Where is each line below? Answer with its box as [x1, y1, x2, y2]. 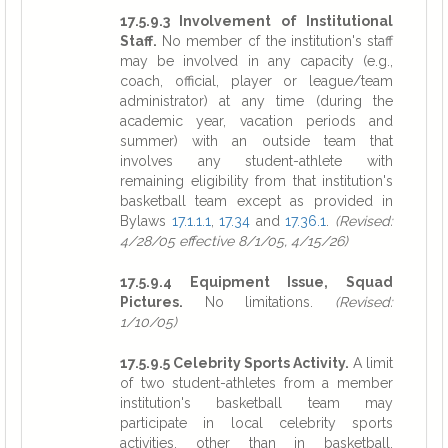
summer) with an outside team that [120, 133, 393, 149]
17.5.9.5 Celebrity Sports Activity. [120, 355, 349, 371]
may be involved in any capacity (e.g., [120, 53, 393, 69]
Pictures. [120, 294, 183, 310]
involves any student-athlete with [120, 153, 393, 169]
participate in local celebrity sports [120, 415, 393, 431]
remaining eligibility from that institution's [120, 173, 393, 189]
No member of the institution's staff [157, 33, 393, 49]
